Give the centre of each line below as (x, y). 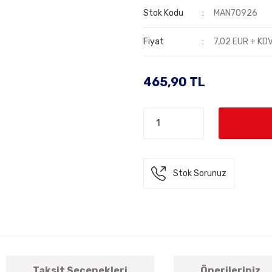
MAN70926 (236, 13)
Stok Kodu (163, 13)
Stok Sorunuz (200, 173)
